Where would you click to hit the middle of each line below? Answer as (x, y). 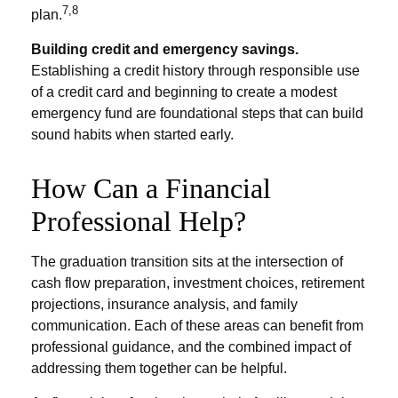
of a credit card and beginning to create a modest (184, 92)
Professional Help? (139, 222)
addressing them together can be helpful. (159, 369)
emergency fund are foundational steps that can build (197, 114)
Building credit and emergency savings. (165, 50)
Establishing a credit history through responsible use (195, 71)
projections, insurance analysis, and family (164, 305)
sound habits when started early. (132, 135)
